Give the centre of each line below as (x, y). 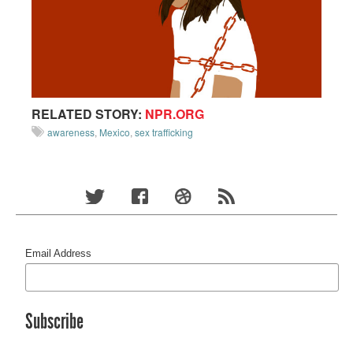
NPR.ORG (175, 113)
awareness (71, 132)
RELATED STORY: (88, 113)
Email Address (59, 253)
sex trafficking (164, 132)
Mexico (115, 132)
